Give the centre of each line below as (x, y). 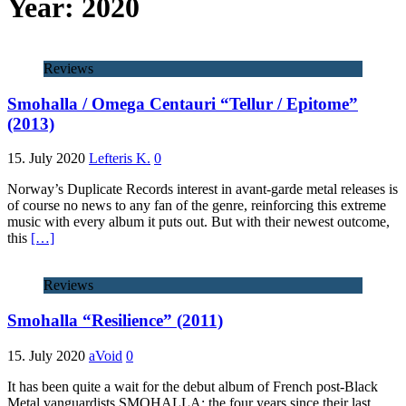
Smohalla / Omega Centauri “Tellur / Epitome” (183, 103)
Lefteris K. (120, 159)
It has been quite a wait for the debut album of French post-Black (193, 386)
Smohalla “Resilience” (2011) (115, 321)
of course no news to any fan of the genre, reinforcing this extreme (197, 206)
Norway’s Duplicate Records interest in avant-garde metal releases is (203, 189)
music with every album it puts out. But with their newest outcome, (198, 222)
